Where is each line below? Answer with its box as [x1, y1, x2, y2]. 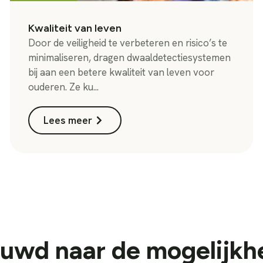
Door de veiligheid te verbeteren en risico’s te [28, 36, 228, 49]
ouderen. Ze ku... [28, 80, 99, 93]
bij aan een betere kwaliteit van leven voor [28, 65, 215, 79]
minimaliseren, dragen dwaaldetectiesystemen [28, 50, 231, 64]
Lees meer [43, 113, 93, 127]
